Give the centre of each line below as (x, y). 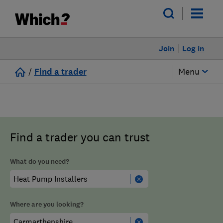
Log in (193, 49)
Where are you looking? (47, 204)
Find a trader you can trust (80, 137)
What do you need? (40, 162)
